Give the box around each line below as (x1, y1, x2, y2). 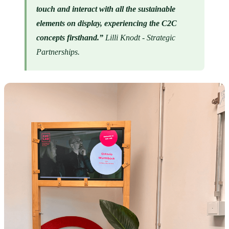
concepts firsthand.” (36, 33, 106, 42)
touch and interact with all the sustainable (36, 4, 176, 13)
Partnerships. (36, 47, 80, 56)
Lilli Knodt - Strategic (105, 33, 176, 42)
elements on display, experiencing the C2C (36, 18, 177, 28)
